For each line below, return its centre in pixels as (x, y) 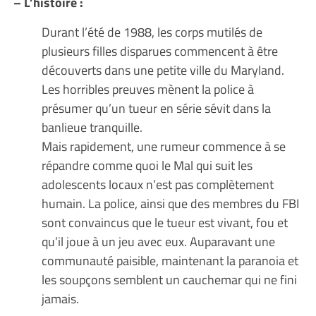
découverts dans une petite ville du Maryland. (163, 69)
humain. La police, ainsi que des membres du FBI (170, 203)
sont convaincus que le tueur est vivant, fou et (164, 222)
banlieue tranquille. (92, 127)
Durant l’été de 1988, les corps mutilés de (152, 31)
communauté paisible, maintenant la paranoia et (170, 260)
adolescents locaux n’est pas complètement (157, 184)
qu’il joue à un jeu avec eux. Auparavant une (158, 241)
